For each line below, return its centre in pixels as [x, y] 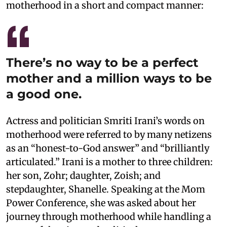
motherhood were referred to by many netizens [109, 134]
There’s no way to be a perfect [102, 62]
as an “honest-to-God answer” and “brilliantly [108, 148]
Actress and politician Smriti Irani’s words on [105, 121]
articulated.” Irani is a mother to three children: [109, 162]
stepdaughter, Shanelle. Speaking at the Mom [106, 189]
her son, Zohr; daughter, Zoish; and [83, 175]
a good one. [44, 94]
